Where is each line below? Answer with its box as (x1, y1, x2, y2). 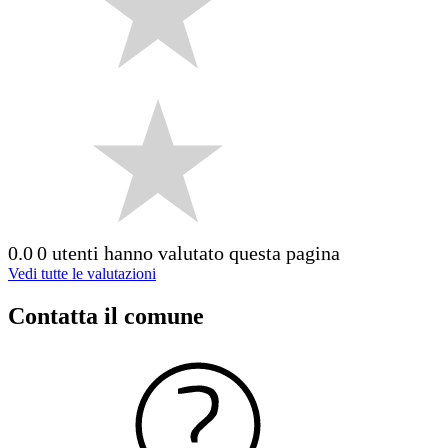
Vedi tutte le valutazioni (8, 264, 156, 282)
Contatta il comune (8, 302, 204, 329)
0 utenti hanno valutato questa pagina (37, 241, 340, 264)
